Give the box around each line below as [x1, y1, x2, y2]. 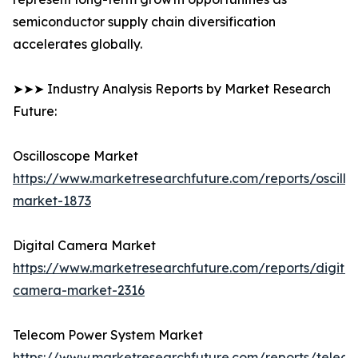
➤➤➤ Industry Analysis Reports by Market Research [13, 81, 331, 97]
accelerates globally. [13, 36, 142, 53]
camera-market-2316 [13, 282, 145, 299]
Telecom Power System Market [13, 327, 203, 344]
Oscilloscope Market [13, 148, 138, 165]
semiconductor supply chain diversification [13, 14, 276, 30]
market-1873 [13, 193, 91, 209]
